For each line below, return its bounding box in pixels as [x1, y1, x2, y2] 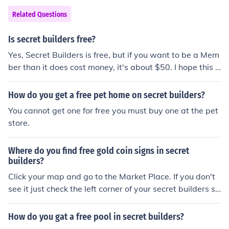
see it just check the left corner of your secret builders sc [8, 184, 219, 194]
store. [8, 118, 30, 128]
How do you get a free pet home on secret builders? [8, 89, 205, 101]
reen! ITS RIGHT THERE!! [8, 196, 101, 206]
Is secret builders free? [8, 34, 96, 45]
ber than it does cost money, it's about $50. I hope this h [8, 62, 220, 72]
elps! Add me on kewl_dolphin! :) [8, 74, 130, 84]
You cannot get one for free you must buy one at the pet [8, 105, 218, 116]
